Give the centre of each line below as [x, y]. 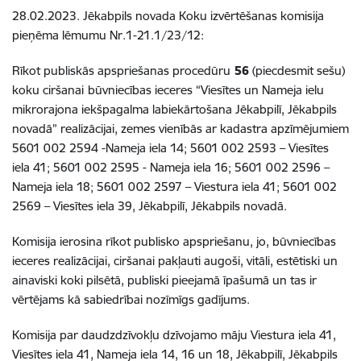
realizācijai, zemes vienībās [133, 128]
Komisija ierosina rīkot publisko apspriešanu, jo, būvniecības [174, 241]
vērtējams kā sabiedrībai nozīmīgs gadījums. [131, 299]
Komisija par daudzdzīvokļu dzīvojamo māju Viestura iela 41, [174, 334]
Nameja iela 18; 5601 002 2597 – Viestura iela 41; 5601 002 [174, 186]
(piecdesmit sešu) [297, 70]
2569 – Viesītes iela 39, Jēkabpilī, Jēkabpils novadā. [149, 205]
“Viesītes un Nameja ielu [260, 89]
